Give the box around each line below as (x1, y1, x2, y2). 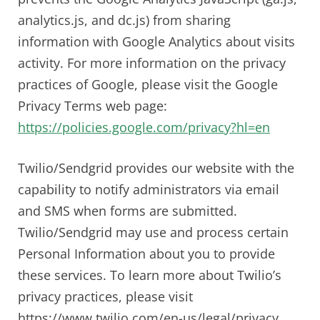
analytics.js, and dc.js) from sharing (18, 11, 231, 29)
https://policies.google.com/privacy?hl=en (18, 118, 270, 136)
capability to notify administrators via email (18, 180, 279, 198)
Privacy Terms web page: (18, 96, 167, 114)
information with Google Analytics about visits (18, 32, 295, 50)
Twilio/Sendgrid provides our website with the (18, 159, 294, 176)
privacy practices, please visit (18, 287, 193, 305)
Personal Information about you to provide (18, 244, 275, 262)
